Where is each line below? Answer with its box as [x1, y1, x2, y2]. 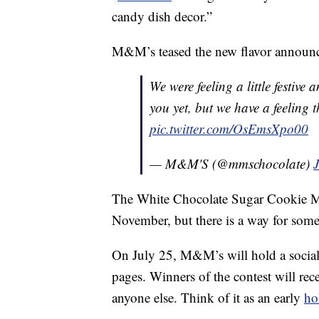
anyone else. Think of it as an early [112, 288, 304, 307]
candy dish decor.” [112, 7, 212, 26]
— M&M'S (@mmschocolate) [150, 155, 313, 173]
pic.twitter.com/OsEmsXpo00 [150, 120, 308, 138]
